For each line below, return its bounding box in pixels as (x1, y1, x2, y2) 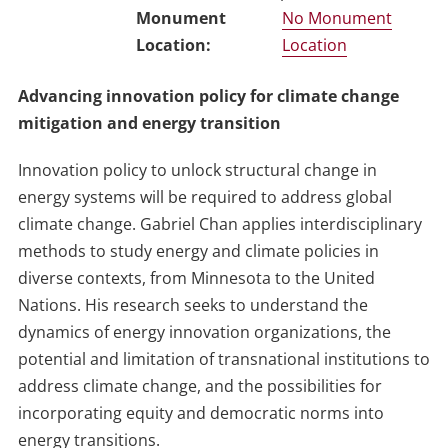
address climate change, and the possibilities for (17, 375, 382, 398)
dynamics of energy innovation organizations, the (17, 321, 391, 344)
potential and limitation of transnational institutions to (17, 348, 430, 371)
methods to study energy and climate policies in (17, 240, 379, 263)
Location (282, 34, 347, 57)
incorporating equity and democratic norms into (17, 402, 384, 425)
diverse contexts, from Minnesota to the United (17, 267, 375, 290)
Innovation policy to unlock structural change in (17, 159, 377, 182)
